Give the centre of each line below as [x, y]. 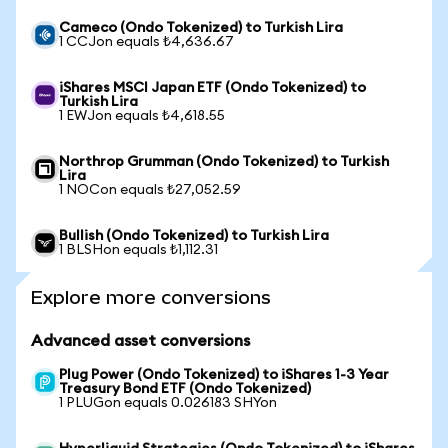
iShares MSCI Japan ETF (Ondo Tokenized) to [212, 88]
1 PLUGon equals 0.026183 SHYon [168, 403]
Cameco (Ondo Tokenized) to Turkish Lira [201, 28]
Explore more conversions [151, 297]
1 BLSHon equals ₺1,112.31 [138, 250]
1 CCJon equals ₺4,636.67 [146, 42]
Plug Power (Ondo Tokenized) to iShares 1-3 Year [224, 375]
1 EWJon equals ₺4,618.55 [142, 116]
